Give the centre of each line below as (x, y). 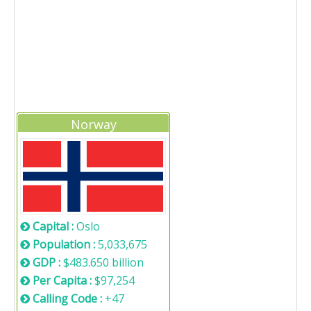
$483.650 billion (103, 262)
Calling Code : (69, 299)
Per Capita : (64, 280)
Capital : (54, 226)
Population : (65, 244)
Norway (93, 124)
